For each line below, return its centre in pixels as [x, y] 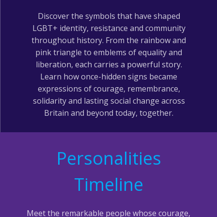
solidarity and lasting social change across [109, 101]
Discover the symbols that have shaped [109, 16]
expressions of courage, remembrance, [109, 89]
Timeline [108, 184]
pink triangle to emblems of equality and [109, 53]
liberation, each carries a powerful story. [109, 65]
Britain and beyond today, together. [109, 113]
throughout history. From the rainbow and [109, 40]
